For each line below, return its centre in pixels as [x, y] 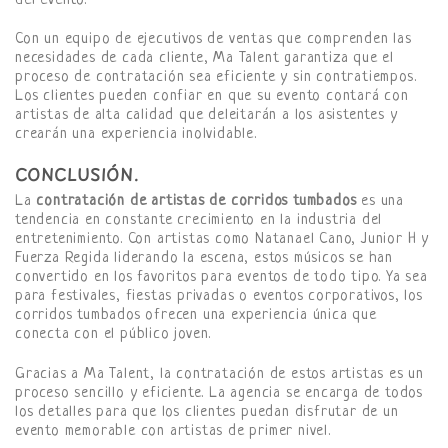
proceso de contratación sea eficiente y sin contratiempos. [216, 78]
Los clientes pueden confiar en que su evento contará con [212, 97]
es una [380, 202]
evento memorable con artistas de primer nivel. [173, 432]
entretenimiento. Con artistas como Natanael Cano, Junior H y [222, 240]
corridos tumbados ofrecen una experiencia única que [196, 316]
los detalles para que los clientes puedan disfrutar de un [207, 413]
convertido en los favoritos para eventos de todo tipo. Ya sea [221, 278]
